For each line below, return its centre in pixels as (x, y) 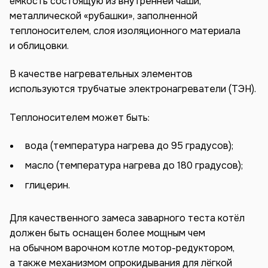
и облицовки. (39, 45)
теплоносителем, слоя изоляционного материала (125, 31)
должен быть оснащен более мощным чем (107, 233)
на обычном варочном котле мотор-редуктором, (122, 248)
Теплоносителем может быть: (80, 117)
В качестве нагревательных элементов (101, 74)
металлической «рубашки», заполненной (103, 16)
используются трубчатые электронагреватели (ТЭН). (133, 89)
